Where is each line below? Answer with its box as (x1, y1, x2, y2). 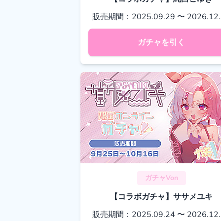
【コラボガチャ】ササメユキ (110, 191, 213, 202)
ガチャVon (145, 173, 178, 183)
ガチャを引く (138, 37, 185, 48)
